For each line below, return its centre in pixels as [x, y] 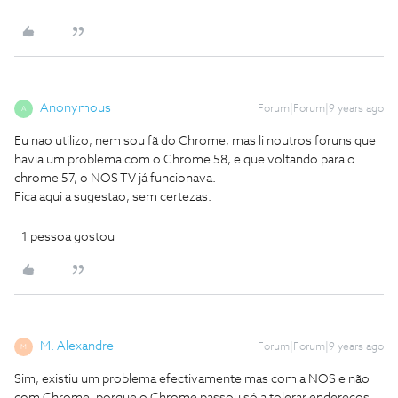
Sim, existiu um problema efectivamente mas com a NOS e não [192, 379]
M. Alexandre [77, 346]
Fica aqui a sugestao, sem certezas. [113, 197]
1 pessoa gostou [68, 237]
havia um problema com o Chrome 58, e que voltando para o [185, 160]
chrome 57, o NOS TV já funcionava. [115, 179]
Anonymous [76, 108]
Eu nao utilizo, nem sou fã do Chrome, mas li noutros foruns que [195, 141]
